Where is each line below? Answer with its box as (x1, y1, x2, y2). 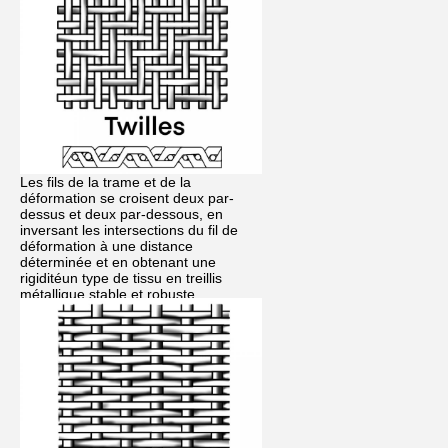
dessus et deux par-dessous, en (20, 205, 223, 222)
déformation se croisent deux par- (20, 189, 234, 206)
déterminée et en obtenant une (20, 253, 216, 270)
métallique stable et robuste (20, 285, 195, 302)
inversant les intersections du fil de (20, 221, 238, 238)
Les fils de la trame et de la (20, 173, 191, 190)
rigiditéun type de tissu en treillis (20, 269, 222, 286)
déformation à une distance (20, 237, 193, 254)
